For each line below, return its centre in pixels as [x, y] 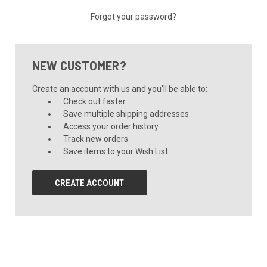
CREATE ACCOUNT [90, 183]
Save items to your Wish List [116, 151]
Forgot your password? [133, 16]
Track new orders [96, 139]
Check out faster [95, 101]
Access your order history [111, 126]
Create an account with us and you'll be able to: [119, 89]
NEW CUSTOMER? [79, 65]
